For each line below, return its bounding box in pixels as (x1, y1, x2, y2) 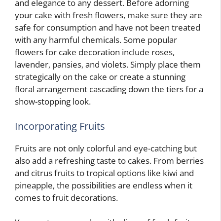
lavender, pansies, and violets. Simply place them (15, 59, 201, 71)
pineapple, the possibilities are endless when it (15, 179, 192, 191)
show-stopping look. (15, 96, 91, 108)
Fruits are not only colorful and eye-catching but (15, 142, 197, 154)
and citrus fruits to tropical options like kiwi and (15, 167, 194, 179)
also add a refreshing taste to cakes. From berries (15, 154, 204, 166)
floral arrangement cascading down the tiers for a (15, 83, 203, 95)
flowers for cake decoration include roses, (15, 46, 175, 58)
